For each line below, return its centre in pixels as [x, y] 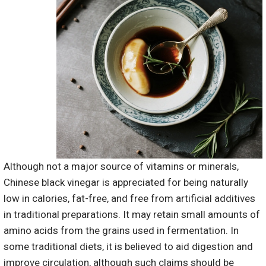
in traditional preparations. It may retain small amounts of [132, 214]
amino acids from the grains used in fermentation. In [121, 230]
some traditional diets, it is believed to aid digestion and [128, 246]
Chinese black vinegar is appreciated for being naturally [126, 182]
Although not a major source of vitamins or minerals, [121, 166]
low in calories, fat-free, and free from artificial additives [129, 198]
